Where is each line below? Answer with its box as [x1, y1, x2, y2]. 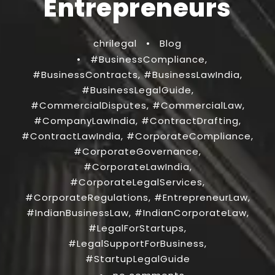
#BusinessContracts [33, 68, 138, 81]
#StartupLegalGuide [85, 252, 190, 265]
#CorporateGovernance [74, 144, 199, 158]
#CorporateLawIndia [83, 160, 190, 173]
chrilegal [93, 36, 137, 50]
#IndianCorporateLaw [134, 206, 247, 219]
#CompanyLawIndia [34, 114, 136, 127]
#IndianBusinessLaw [26, 206, 129, 219]
